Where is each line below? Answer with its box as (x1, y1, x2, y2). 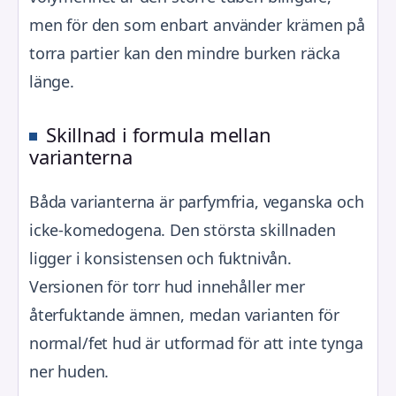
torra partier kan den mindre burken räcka (29, 42, 341, 64)
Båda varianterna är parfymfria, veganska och (29, 190, 364, 212)
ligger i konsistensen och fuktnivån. (29, 247, 292, 269)
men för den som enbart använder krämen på (29, 13, 366, 35)
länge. (29, 70, 74, 92)
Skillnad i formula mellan (46, 120, 271, 148)
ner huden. (29, 360, 110, 382)
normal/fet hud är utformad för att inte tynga (29, 331, 363, 354)
